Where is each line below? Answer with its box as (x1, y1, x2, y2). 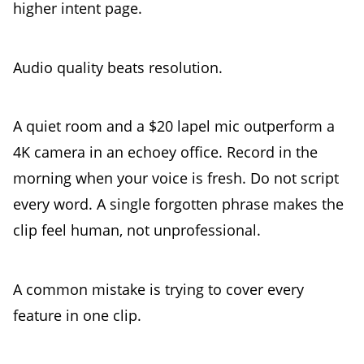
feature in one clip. (13, 305, 141, 325)
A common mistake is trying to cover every (13, 279, 304, 299)
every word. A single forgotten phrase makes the (13, 194, 344, 214)
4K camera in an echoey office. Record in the (13, 142, 318, 162)
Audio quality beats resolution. (13, 57, 223, 77)
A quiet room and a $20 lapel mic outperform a (13, 116, 335, 136)
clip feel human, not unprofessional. (13, 220, 261, 240)
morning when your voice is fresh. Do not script (13, 168, 339, 188)
